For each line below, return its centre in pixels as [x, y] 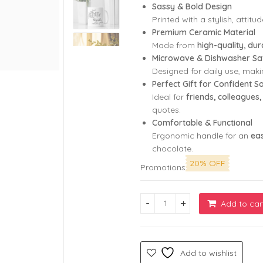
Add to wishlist [209, 253]
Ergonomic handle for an [201, 135]
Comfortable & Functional [202, 122]
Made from [175, 45]
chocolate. [173, 148]
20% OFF [208, 163]
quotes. [166, 109]
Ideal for [169, 97]
